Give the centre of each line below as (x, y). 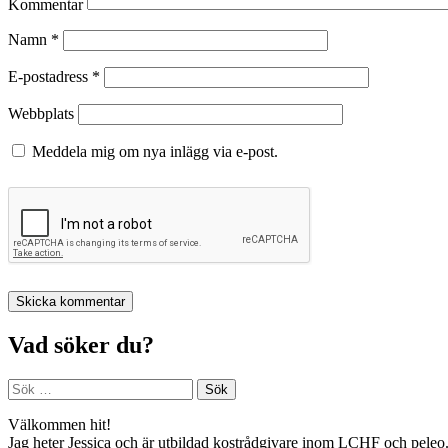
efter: (23, 405)
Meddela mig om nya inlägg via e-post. (155, 152)
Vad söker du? (81, 345)
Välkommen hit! (59, 425)
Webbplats (41, 114)
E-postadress (50, 77)
